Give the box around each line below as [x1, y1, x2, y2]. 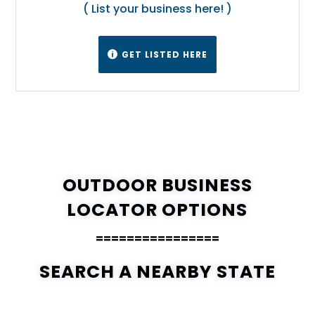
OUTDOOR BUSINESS [62, 172, 252, 198]
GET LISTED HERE [122, 48, 207, 60]
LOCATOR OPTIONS [67, 197, 248, 222]
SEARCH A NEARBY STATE [39, 259, 276, 284]
